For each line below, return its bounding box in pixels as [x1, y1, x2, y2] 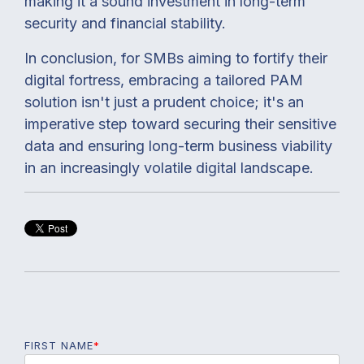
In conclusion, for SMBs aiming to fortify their [24, 49, 327, 67]
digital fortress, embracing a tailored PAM [24, 71, 303, 89]
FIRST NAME [24, 338, 93, 352]
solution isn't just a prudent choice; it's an [24, 93, 304, 110]
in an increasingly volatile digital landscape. [24, 158, 314, 176]
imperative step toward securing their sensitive [24, 115, 336, 132]
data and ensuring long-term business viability [24, 136, 332, 154]
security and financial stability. [24, 14, 226, 32]
